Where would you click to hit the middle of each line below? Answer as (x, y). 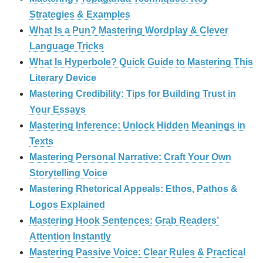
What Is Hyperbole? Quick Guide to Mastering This (141, 62)
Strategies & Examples (80, 15)
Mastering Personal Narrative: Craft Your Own (130, 157)
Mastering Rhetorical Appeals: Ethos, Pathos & (134, 189)
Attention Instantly (70, 237)
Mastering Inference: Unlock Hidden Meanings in (137, 126)
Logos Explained (67, 205)
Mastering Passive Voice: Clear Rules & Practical (137, 252)
